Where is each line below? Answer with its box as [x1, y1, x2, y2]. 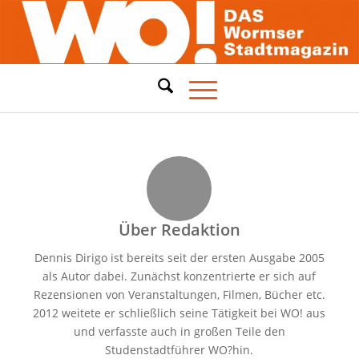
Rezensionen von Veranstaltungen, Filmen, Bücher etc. [33, 286, 325, 302]
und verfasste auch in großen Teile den [73, 323, 285, 339]
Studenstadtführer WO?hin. [105, 341, 254, 357]
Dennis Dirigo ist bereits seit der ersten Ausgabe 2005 [34, 249, 325, 265]
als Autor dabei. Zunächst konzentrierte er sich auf [42, 268, 317, 284]
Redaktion [160, 219, 240, 240]
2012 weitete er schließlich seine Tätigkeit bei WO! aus [33, 305, 326, 321]
